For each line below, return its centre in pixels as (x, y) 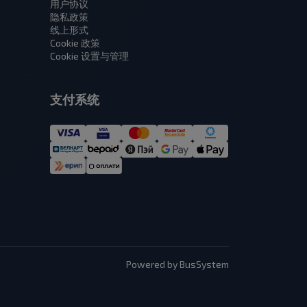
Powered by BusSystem (177, 265)
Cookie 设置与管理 (89, 56)
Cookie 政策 (75, 43)
